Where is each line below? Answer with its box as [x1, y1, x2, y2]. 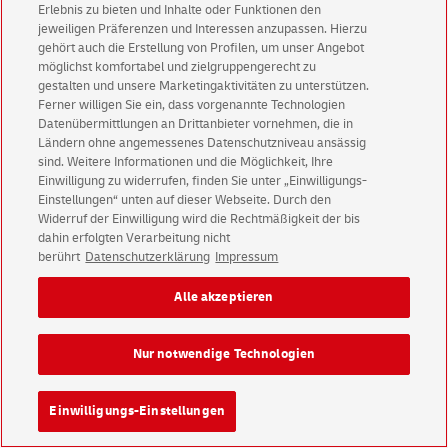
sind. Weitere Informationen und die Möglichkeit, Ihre [38, 154, 334, 170]
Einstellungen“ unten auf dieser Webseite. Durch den [38, 192, 332, 208]
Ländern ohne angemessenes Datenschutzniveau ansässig [38, 135, 367, 151]
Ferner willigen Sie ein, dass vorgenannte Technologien [38, 97, 346, 113]
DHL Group [16, 45, 92, 66]
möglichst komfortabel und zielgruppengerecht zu [38, 59, 317, 75]
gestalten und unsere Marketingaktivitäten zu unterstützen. [38, 78, 370, 94]
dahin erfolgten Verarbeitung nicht [38, 230, 231, 246]
